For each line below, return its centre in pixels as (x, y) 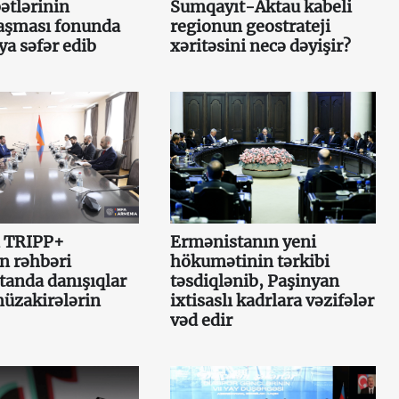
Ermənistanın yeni (243, 241)
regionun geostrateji (250, 26)
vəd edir (201, 320)
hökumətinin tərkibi (249, 261)
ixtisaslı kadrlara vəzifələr (272, 300)
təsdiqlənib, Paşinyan (254, 281)
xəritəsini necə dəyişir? (260, 45)
